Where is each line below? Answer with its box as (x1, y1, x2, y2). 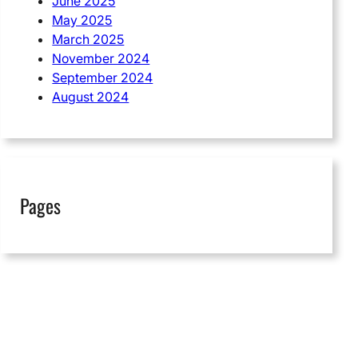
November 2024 (52, 50, 150, 67)
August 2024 (52, 89, 129, 105)
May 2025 (52, 12, 113, 29)
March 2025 (52, 31, 125, 48)
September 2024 (52, 70, 153, 86)
